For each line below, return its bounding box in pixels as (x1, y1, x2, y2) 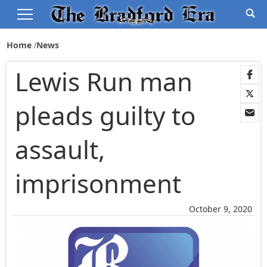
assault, (15, 132, 105, 167)
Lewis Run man (15, 64, 193, 99)
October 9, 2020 (188, 203, 252, 215)
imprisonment (15, 166, 182, 201)
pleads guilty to (15, 98, 196, 133)
